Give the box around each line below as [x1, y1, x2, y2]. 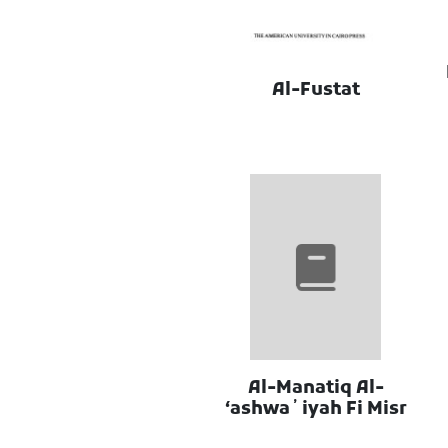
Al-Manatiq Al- [247, 377, 384, 401]
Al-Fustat [271, 78, 360, 102]
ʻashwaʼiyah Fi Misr [224, 398, 407, 422]
